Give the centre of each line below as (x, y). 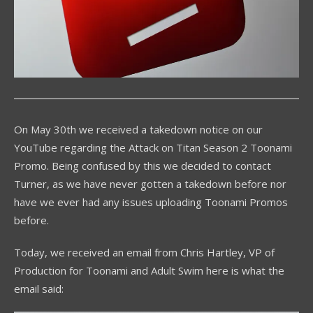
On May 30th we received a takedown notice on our (138, 130)
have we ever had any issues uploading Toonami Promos (151, 202)
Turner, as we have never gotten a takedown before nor (150, 184)
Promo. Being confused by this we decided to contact (143, 166)
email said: (39, 289)
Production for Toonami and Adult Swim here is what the (149, 271)
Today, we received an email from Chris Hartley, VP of (144, 253)
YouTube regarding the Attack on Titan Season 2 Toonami (153, 148)
